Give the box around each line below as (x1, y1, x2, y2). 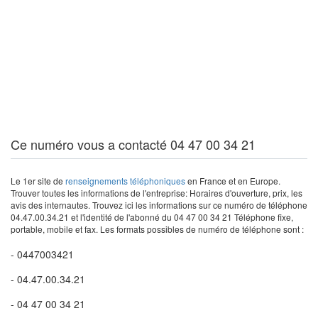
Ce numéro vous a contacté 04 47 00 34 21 (11, 135, 256, 153)
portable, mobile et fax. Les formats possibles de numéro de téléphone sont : (11, 223, 304, 235)
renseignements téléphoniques (65, 175, 185, 187)
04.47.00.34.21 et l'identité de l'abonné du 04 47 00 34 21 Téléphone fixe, (11, 211, 293, 223)
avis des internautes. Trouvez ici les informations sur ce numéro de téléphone (11, 199, 307, 211)
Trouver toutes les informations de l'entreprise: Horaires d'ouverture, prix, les (11, 187, 302, 199)
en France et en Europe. (185, 175, 280, 187)
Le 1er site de (11, 175, 65, 187)
